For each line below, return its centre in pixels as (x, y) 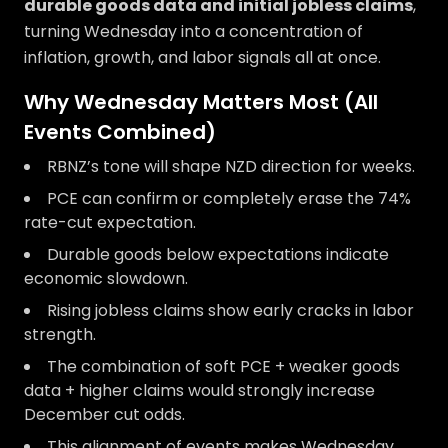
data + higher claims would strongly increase (199, 390)
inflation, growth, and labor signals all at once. (202, 57)
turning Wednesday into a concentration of (193, 31)
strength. (60, 334)
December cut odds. (104, 414)
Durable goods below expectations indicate (218, 254)
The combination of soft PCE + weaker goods (223, 366)
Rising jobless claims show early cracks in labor (230, 310)
